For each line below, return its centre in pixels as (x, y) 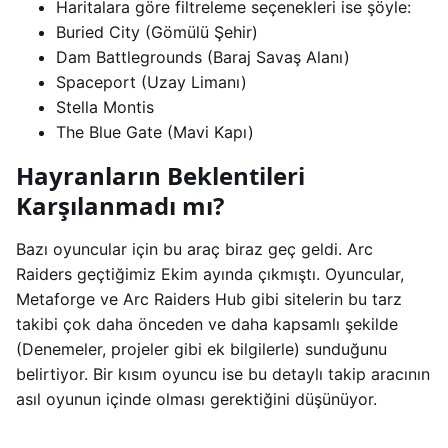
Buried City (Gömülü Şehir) (157, 32)
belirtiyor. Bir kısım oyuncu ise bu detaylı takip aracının (223, 374)
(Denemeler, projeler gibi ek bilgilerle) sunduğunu (201, 349)
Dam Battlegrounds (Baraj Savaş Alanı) (203, 57)
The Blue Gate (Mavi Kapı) (155, 132)
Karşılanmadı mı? (120, 206)
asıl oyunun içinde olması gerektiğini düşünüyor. (196, 399)
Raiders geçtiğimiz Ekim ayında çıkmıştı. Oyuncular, (210, 274)
